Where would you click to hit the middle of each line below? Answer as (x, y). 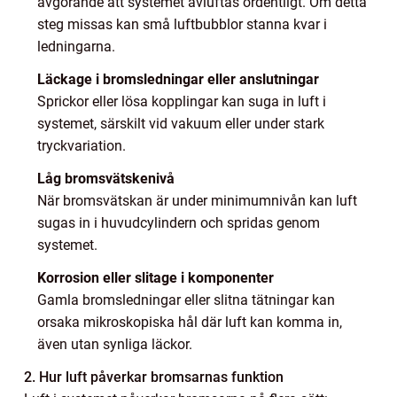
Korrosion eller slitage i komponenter (156, 277)
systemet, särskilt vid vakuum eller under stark (181, 123)
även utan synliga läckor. (115, 344)
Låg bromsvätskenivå (106, 178)
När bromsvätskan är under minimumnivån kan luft (197, 200)
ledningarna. (76, 46)
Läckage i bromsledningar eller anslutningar (178, 79)
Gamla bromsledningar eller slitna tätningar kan (186, 300)
